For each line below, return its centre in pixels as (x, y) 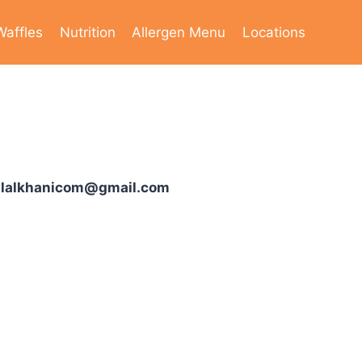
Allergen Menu (179, 32)
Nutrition (87, 32)
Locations (274, 32)
